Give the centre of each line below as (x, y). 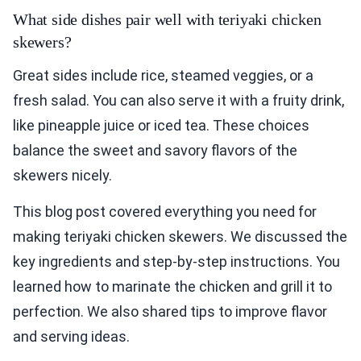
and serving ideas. (71, 336)
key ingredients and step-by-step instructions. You (176, 261)
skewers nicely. (62, 175)
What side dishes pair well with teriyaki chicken (167, 19)
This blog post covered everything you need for (165, 211)
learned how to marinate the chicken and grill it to (172, 286)
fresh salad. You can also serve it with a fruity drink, (178, 100)
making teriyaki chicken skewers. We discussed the (180, 236)
